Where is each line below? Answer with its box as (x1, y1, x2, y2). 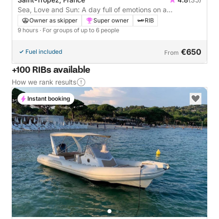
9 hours (18, 26, 40, 34)
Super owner (93, 16, 129, 24)
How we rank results (12, 77, 76, 86)
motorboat (18, 15, 51, 23)
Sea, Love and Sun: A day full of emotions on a (18, 5, 167, 14)
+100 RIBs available (12, 64, 90, 76)
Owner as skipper (29, 16, 78, 24)
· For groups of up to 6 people (40, 26, 119, 34)
